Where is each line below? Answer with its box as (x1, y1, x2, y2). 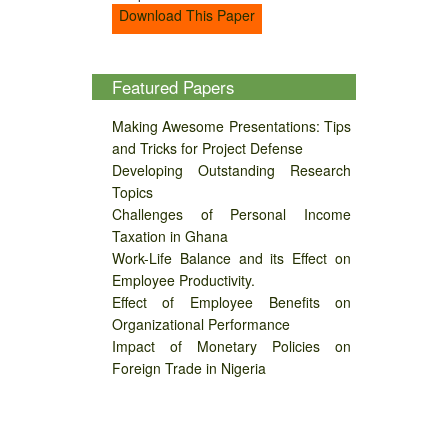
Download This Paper (118, 4, 255, 25)
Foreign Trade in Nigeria (111, 358, 266, 379)
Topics (111, 182, 153, 203)
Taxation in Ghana (111, 226, 228, 247)
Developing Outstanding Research (111, 160, 352, 181)
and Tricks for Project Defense (111, 138, 303, 159)
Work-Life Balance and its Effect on (111, 248, 352, 269)
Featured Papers (111, 75, 234, 100)
